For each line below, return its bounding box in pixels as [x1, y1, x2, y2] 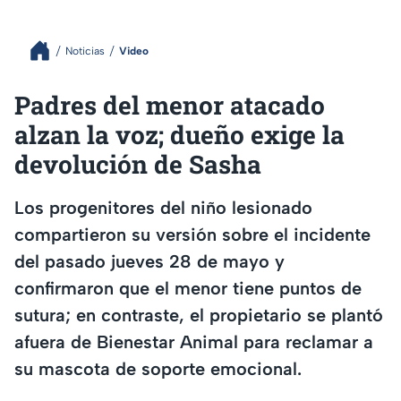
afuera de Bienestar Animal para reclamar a [14, 330, 373, 353]
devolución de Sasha [14, 148, 261, 181]
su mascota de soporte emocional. [14, 357, 302, 380]
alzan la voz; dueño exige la [14, 118, 345, 151]
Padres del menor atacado [14, 89, 325, 122]
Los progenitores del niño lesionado [14, 196, 312, 218]
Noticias [65, 44, 105, 57]
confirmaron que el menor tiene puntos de [14, 277, 362, 299]
